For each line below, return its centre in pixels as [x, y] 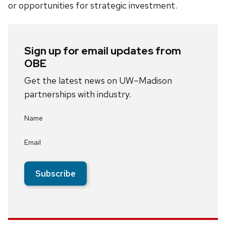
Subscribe [55, 174]
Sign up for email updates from [103, 51]
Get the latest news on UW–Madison [98, 81]
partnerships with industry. [78, 94]
